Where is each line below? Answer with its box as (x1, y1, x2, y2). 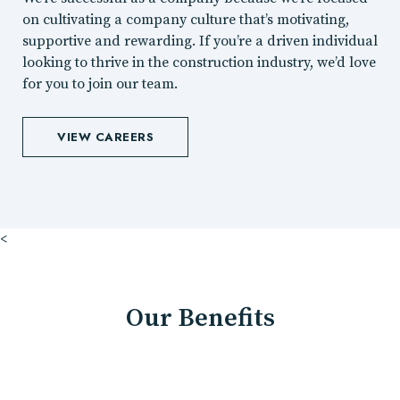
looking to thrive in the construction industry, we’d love (22, 53, 376, 71)
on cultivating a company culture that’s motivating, (22, 10, 349, 29)
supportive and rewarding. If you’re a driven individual (22, 31, 378, 50)
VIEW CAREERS (57, 129, 154, 146)
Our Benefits (125, 303, 275, 336)
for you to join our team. (22, 74, 178, 93)
